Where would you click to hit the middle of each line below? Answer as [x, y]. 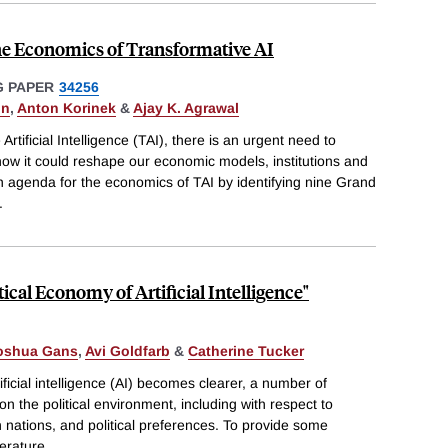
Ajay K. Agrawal [186, 108]
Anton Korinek [66, 108]
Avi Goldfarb [127, 350]
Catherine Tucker [246, 350]
